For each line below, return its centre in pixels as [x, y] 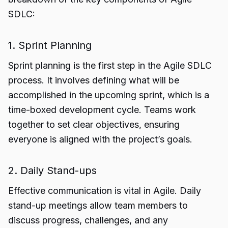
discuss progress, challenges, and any [88, 220]
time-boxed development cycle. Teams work [102, 110]
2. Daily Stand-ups [52, 170]
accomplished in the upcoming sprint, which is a [109, 95]
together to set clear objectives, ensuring [94, 124]
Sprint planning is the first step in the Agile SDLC [110, 65]
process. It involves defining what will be [94, 80]
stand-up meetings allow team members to [98, 205]
